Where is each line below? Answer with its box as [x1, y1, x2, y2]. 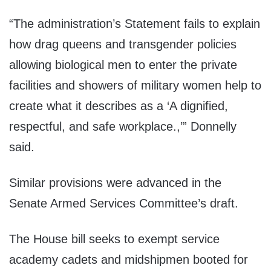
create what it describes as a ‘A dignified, [9, 99, 228, 113]
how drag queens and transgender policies [9, 38, 237, 51]
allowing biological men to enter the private [9, 58, 237, 72]
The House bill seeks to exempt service [9, 232, 220, 246]
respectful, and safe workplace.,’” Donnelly [9, 120, 237, 134]
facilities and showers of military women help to [9, 79, 261, 93]
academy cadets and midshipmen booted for [9, 253, 248, 267]
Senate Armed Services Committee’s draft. [9, 197, 238, 211]
